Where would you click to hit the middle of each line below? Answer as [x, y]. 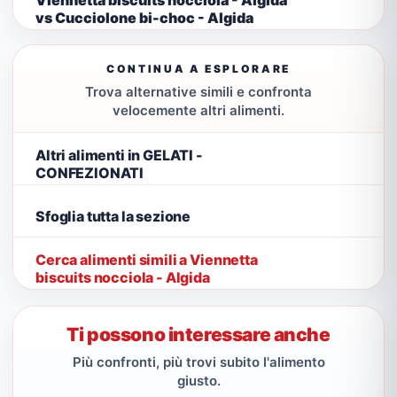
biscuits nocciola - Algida [123, 277]
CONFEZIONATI [90, 172]
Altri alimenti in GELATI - [119, 155]
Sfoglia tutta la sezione [113, 216]
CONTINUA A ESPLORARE [198, 69]
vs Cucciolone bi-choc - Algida [144, 17]
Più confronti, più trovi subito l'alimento [198, 362]
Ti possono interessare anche [198, 335]
